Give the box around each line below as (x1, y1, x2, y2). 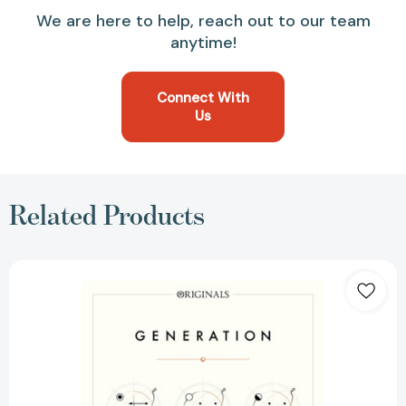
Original (203, 317, 243, 333)
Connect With (157, 88, 249, 107)
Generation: (203, 259, 264, 275)
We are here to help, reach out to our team (35, 9, 371, 32)
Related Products (9, 198, 205, 231)
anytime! (169, 31, 237, 53)
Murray (203, 303, 240, 318)
